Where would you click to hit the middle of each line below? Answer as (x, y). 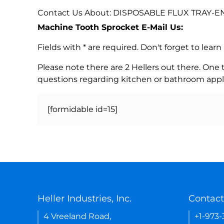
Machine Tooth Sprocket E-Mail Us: (110, 27)
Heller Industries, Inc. (84, 198)
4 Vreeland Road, (77, 216)
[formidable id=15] (82, 109)
